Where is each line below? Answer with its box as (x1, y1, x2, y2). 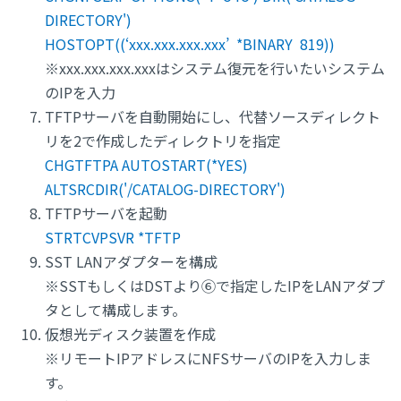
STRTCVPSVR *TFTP (45, 226, 181, 249)
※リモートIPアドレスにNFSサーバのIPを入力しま (45, 347, 371, 370)
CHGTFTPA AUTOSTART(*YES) (45, 154, 248, 176)
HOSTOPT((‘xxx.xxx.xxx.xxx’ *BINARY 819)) (45, 33, 335, 55)
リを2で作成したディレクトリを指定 (45, 130, 281, 152)
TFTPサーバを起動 (45, 202, 167, 225)
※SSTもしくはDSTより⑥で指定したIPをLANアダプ (45, 275, 385, 297)
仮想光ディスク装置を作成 (45, 323, 216, 346)
